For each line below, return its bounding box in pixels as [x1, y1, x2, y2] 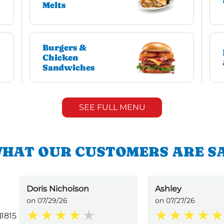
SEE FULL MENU [78, 102, 145, 112]
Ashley [155, 184, 181, 194]
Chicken [42, 52, 78, 63]
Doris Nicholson [26, 184, 89, 194]
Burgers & [42, 42, 86, 53]
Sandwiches [42, 62, 94, 73]
